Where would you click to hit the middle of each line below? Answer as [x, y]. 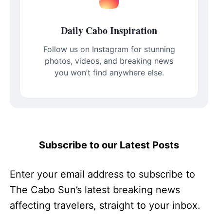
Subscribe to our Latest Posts [109, 145]
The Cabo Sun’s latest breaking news [95, 190]
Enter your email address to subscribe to [102, 174]
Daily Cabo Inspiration [109, 31]
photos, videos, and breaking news [109, 61]
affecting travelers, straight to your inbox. [105, 206]
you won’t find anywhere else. [109, 73]
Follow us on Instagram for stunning [109, 49]
